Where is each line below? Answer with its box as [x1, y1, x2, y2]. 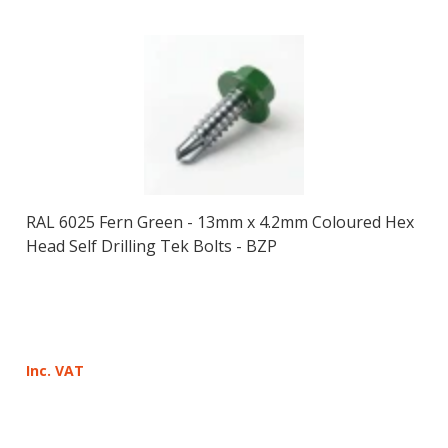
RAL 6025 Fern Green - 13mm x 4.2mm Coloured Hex [25, 210, 414, 233]
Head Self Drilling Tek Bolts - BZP [25, 234, 277, 257]
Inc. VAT [25, 360, 84, 380]
